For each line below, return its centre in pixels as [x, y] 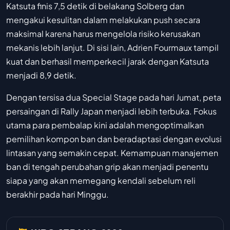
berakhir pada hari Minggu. [57, 195]
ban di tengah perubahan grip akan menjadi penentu [107, 167]
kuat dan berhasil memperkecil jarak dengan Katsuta [108, 62]
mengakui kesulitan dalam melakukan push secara [103, 20]
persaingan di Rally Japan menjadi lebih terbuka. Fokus [111, 111]
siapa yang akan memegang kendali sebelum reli [101, 181]
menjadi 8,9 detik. [41, 75]
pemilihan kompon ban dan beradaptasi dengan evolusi [114, 139]
